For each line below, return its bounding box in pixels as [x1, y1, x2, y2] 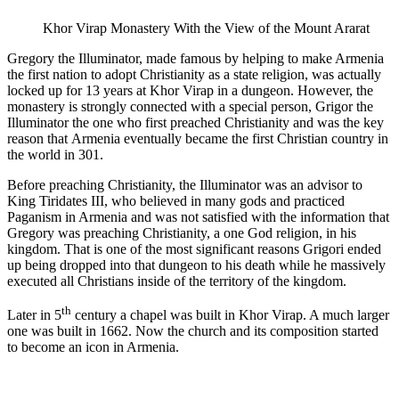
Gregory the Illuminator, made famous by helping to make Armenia [7, 50, 384, 66]
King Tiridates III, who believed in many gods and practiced [7, 192, 345, 208]
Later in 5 [7, 307, 61, 323]
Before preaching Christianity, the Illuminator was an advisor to [7, 176, 362, 192]
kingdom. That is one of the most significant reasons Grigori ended [7, 240, 381, 256]
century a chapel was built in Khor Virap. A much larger [71, 307, 389, 323]
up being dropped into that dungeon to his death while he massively [7, 256, 386, 273]
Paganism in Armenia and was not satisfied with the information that [7, 208, 389, 224]
